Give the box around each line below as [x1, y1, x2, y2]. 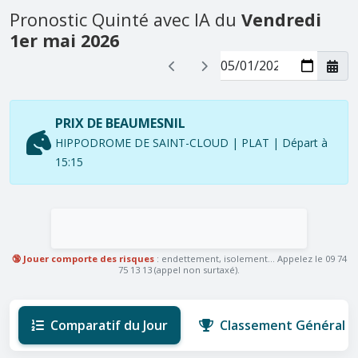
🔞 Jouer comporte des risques [11, 253, 154, 265]
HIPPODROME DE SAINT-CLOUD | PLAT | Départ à [55, 135, 328, 151]
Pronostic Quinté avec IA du [10, 8, 241, 32]
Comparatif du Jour [47, 316, 169, 335]
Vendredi [241, 8, 321, 32]
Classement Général [216, 316, 345, 335]
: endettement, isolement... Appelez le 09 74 [153, 253, 347, 265]
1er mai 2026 [10, 29, 119, 53]
